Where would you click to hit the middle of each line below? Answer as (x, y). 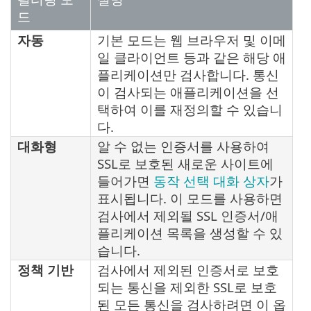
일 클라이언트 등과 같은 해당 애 (192, 58)
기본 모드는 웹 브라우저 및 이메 (192, 40)
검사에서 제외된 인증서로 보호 (188, 270)
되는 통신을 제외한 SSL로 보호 (187, 287)
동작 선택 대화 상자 (211, 181)
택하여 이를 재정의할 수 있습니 (190, 110)
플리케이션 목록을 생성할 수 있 (190, 233)
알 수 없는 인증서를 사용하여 (183, 146)
